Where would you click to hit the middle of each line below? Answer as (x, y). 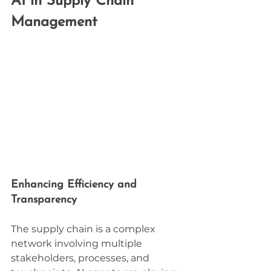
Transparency (44, 200)
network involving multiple (78, 243)
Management (54, 23)
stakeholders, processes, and (81, 258)
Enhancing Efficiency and (76, 184)
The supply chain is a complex (84, 229)
